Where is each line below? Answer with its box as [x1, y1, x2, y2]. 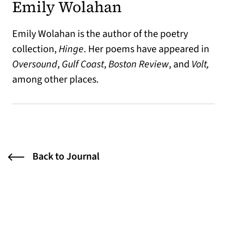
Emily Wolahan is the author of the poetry [12, 27, 188, 41]
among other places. [12, 72, 99, 87]
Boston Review [108, 57, 169, 71]
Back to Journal [32, 149, 99, 164]
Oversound [12, 57, 57, 71]
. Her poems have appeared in [84, 42, 209, 56]
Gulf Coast [62, 57, 104, 71]
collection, [12, 42, 59, 56]
